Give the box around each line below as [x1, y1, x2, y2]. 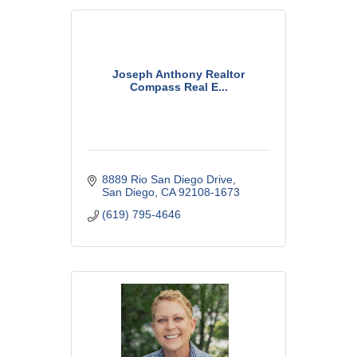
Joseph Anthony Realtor [112, 67, 245, 80]
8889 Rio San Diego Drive [101, 173, 233, 186]
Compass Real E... [129, 80, 228, 93]
